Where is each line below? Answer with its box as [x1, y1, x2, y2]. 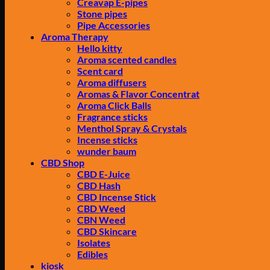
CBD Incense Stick [77, 191, 156, 202]
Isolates [77, 237, 110, 248]
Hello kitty [77, 42, 122, 54]
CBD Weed [77, 202, 125, 214]
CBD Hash [77, 180, 121, 191]
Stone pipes [77, 8, 127, 19]
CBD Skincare [77, 225, 137, 237]
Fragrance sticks [77, 111, 148, 122]
